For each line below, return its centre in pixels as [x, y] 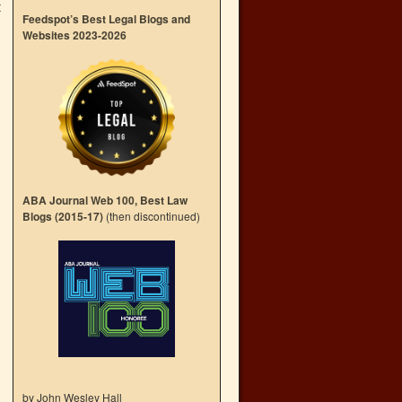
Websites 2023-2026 [74, 35]
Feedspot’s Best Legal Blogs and [106, 19]
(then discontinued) [152, 216]
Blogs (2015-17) [63, 216]
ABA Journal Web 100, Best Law [105, 200]
